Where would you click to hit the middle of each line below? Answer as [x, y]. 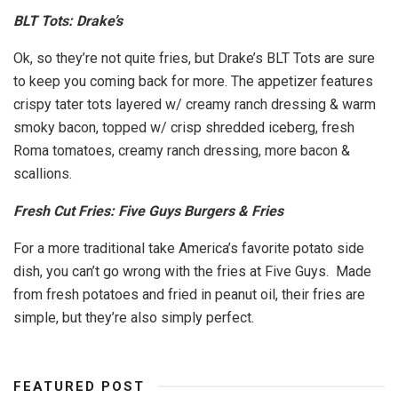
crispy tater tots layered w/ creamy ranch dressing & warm [195, 105]
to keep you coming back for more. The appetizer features [193, 82]
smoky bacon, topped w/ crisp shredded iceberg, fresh [184, 128]
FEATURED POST [79, 387]
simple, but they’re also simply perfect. [137, 318]
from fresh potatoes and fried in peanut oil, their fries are [189, 295]
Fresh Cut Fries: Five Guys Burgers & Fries [148, 211]
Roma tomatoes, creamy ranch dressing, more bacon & [182, 151]
